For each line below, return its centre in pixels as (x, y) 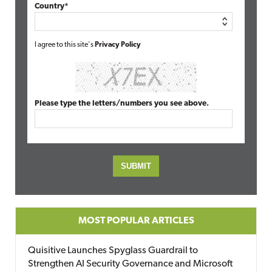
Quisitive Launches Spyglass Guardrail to (113, 251)
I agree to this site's (65, 45)
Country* (52, 6)
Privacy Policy (118, 45)
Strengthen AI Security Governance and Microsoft (130, 264)
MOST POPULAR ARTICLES (136, 221)
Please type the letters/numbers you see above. (122, 104)
